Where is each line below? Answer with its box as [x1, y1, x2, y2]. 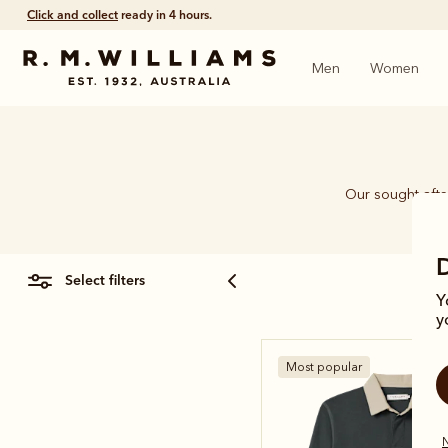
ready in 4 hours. [118, 7, 212, 22]
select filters [73, 271, 145, 289]
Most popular [286, 360, 362, 374]
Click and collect [27, 7, 118, 22]
